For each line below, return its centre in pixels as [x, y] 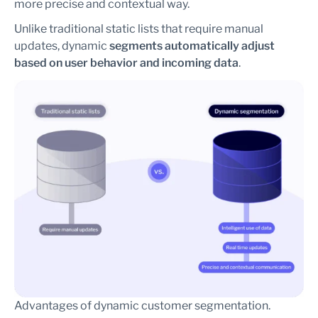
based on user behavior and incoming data [126, 63]
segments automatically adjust [192, 46]
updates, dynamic [62, 46]
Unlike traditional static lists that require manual [139, 29]
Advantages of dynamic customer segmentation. [142, 306]
